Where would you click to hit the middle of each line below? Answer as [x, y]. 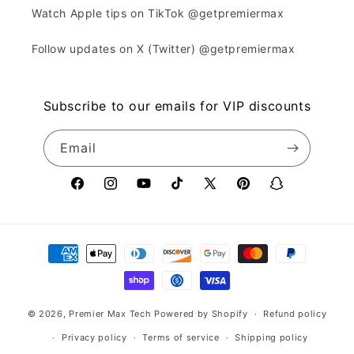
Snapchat [295, 192]
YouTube [159, 192]
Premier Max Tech [110, 313]
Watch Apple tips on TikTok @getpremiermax [158, 13]
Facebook [96, 192]
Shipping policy [271, 338]
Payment [53, 247]
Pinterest [260, 192]
